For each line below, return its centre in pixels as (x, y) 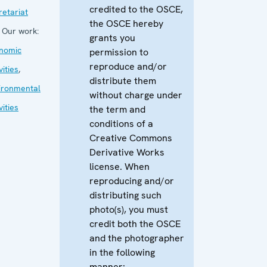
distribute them (123, 81)
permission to (119, 52)
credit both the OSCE (135, 224)
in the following (122, 252)
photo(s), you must (129, 209)
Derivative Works (127, 152)
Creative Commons (131, 138)
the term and (117, 109)
